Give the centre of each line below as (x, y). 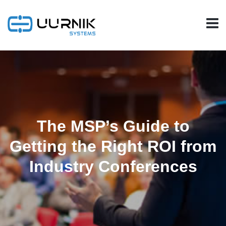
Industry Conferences (113, 166)
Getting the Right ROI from (113, 146)
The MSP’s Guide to (113, 126)
